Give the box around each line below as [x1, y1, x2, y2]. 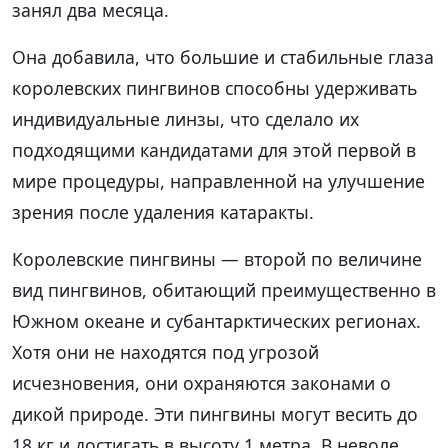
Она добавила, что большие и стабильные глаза [12, 44, 434, 69]
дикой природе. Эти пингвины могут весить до [12, 401, 418, 426]
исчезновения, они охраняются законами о [12, 370, 391, 395]
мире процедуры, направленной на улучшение [12, 168, 425, 193]
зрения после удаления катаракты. [12, 199, 314, 224]
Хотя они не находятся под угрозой [12, 339, 319, 364]
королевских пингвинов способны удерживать [12, 75, 417, 100]
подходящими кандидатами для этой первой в [12, 137, 416, 162]
